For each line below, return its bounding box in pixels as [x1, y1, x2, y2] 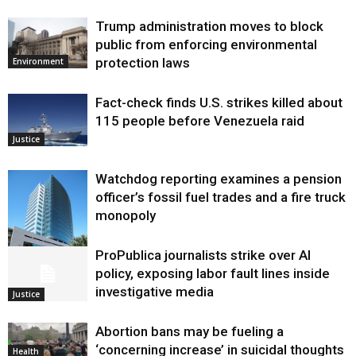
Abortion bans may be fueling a [95, 323, 284, 340]
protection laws [95, 55, 190, 72]
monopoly [95, 207, 156, 224]
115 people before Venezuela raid [95, 113, 304, 130]
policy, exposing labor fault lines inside [95, 265, 330, 282]
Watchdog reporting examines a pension [95, 171, 342, 188]
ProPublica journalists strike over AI [95, 247, 311, 264]
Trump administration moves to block [95, 18, 323, 35]
